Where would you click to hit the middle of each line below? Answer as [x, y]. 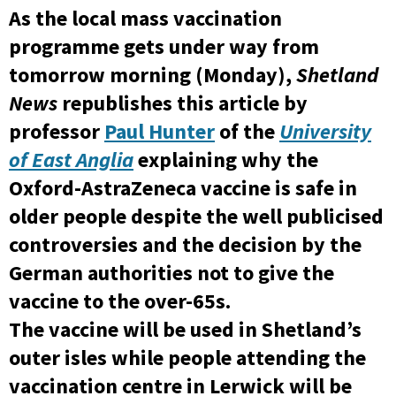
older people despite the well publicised [196, 217]
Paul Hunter [160, 132]
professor [57, 132]
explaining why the [226, 160]
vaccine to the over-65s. [120, 301]
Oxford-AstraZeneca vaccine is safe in [183, 188]
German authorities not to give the [171, 273]
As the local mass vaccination [145, 19]
